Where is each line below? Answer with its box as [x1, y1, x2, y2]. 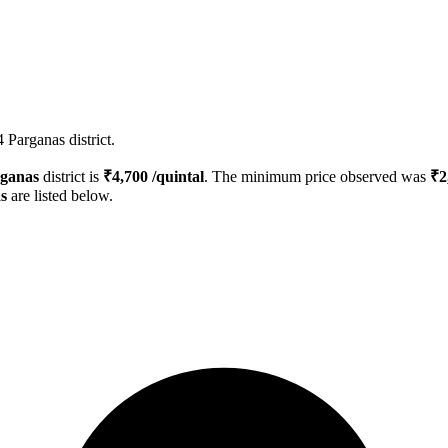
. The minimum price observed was [204, 168, 430, 186]
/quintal [148, 168, 204, 186]
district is [39, 168, 103, 186]
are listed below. [7, 187, 113, 205]
